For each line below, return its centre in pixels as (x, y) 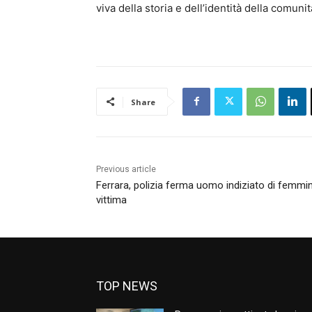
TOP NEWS (127, 286)
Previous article (126, 169)
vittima (111, 200)
